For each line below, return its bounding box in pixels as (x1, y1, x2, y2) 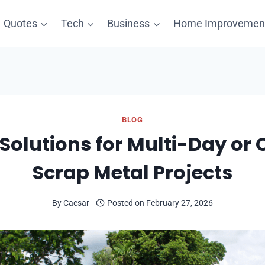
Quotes (4, 17, 38, 30)
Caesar (63, 198, 89, 208)
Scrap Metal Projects (33, 159, 232, 186)
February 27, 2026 (146, 198, 214, 208)
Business (107, 17, 150, 30)
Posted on (107, 198, 145, 208)
